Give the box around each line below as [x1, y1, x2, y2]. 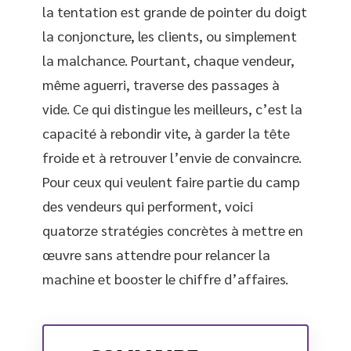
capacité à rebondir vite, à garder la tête [42, 124, 290, 142]
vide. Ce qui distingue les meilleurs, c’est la [42, 100, 302, 118]
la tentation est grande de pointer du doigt [42, 2, 307, 20]
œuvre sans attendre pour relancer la [42, 245, 270, 263]
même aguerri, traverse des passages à [42, 75, 280, 93]
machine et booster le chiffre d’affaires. [42, 270, 288, 288]
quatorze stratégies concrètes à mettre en [42, 221, 303, 239]
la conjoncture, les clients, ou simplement [42, 27, 297, 45]
